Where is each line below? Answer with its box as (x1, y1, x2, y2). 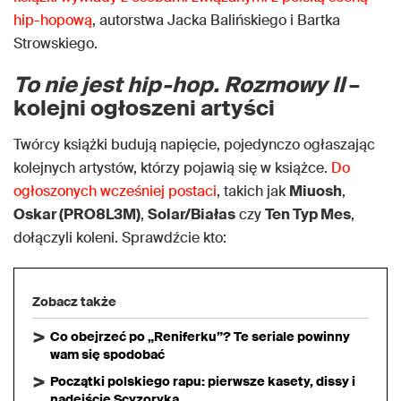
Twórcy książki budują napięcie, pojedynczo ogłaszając (13, 135, 375, 154)
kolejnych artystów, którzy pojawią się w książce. (13, 158, 331, 177)
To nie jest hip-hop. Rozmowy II (13, 71, 345, 98)
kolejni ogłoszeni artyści (13, 94, 275, 122)
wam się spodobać (50, 346, 165, 363)
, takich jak (217, 182, 289, 200)
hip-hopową (13, 11, 92, 30)
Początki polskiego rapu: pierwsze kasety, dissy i (50, 373, 355, 389)
